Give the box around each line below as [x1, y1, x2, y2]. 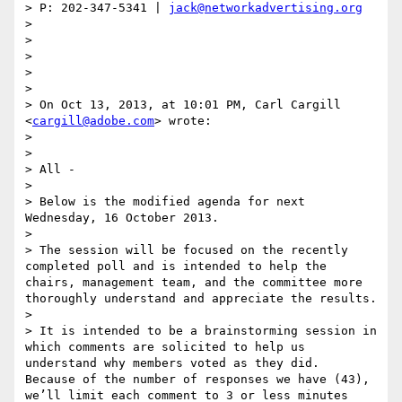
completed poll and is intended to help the [25, 259, 327, 274]
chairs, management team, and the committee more [25, 275, 363, 290]
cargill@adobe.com [32, 114, 154, 128]
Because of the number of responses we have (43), [25, 372, 370, 387]
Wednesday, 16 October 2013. [25, 211, 219, 225]
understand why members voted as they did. [25, 356, 319, 371]
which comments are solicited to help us [25, 340, 305, 354]
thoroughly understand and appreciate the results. [25, 292, 377, 306]
